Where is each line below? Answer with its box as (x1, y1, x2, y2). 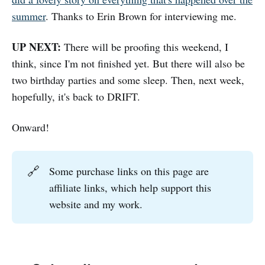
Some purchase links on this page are (49, 163, 209, 178)
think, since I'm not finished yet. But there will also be (12, 56, 245, 70)
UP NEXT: (12, 38, 61, 54)
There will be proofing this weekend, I (61, 39, 228, 54)
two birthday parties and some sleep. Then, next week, (12, 72, 244, 87)
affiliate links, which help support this (49, 180, 212, 195)
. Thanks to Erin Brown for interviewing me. (46, 8, 237, 23)
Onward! (12, 119, 49, 134)
